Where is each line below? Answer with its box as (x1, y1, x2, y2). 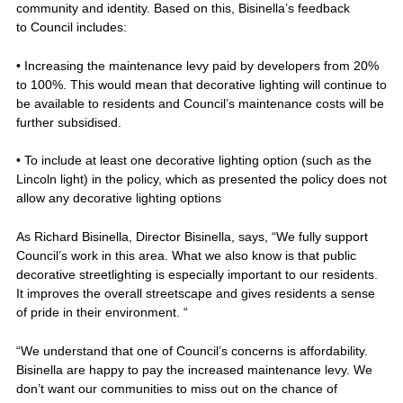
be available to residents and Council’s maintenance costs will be (15, 95, 384, 111)
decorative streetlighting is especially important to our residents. (15, 266, 378, 282)
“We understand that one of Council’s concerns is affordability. (15, 343, 368, 358)
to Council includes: (15, 20, 127, 35)
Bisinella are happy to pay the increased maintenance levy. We (15, 362, 372, 377)
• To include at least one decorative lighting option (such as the (15, 153, 372, 168)
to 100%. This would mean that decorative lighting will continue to (15, 76, 387, 92)
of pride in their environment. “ (15, 304, 188, 319)
